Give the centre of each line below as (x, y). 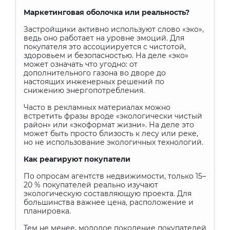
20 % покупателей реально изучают (91, 185)
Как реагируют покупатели (77, 159)
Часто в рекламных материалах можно (97, 107)
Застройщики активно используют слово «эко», (114, 29)
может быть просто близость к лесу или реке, (111, 133)
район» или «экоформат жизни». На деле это (109, 125)
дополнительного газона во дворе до (95, 73)
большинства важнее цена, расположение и (109, 202)
